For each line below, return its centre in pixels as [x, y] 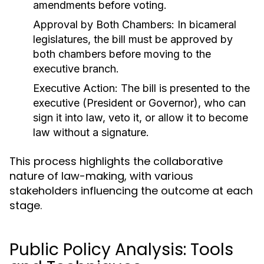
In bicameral [205, 24]
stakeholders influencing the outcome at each [131, 191]
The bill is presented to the [184, 88]
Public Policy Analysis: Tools [121, 250]
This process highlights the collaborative [116, 161]
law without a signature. [91, 132]
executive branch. [76, 69]
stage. [26, 205]
